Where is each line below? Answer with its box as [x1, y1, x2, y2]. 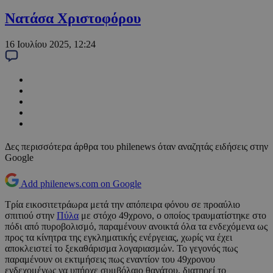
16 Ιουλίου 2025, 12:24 [5, 39, 96, 50]
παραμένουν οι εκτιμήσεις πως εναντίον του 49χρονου [5, 254, 215, 265]
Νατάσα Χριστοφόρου [5, 10, 141, 27]
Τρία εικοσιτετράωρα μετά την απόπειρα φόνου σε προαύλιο [5, 199, 240, 210]
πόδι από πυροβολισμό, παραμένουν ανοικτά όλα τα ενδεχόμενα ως [5, 221, 268, 232]
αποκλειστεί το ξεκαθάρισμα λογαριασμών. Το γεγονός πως [5, 243, 238, 254]
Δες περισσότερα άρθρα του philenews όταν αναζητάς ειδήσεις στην [5, 141, 268, 152]
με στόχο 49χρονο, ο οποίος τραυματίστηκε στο [79, 210, 266, 221]
